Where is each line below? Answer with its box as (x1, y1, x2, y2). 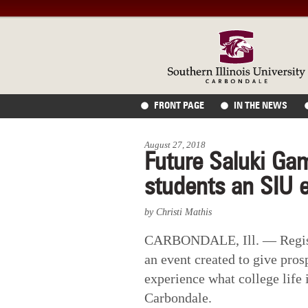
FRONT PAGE (153, 101, 204, 111)
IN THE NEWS (234, 101, 288, 111)
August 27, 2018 (144, 139, 206, 150)
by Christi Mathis (144, 206, 212, 217)
